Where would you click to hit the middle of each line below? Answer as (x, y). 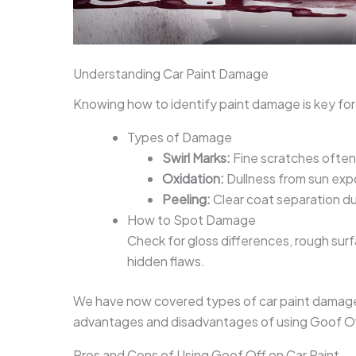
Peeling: (186, 199)
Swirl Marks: (196, 157)
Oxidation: (193, 178)
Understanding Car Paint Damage (171, 74)
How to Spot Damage (192, 219)
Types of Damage (180, 137)
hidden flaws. (166, 261)
